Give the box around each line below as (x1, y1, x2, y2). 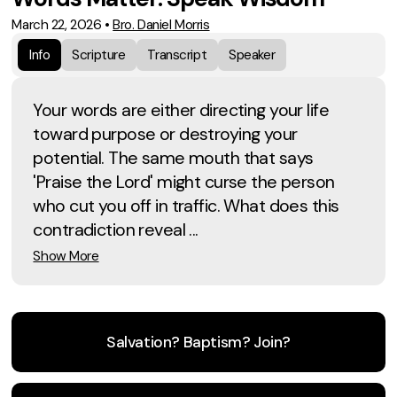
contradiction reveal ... (33, 217, 198, 241)
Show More (33, 247, 99, 266)
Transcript (147, 45, 207, 64)
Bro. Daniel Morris (113, 15, 210, 34)
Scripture (72, 45, 126, 64)
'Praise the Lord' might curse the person (33, 169, 335, 193)
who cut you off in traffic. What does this (33, 193, 339, 217)
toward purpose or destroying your (33, 121, 298, 145)
